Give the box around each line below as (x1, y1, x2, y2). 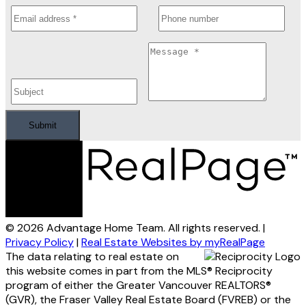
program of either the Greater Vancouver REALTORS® (5, 278, 271, 293)
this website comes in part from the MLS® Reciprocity (5, 264, 273, 279)
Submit (29, 120, 57, 130)
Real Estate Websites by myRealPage (81, 235, 265, 250)
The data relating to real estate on (5, 249, 179, 264)
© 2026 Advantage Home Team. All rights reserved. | (5, 221, 265, 236)
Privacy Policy (5, 235, 74, 250)
